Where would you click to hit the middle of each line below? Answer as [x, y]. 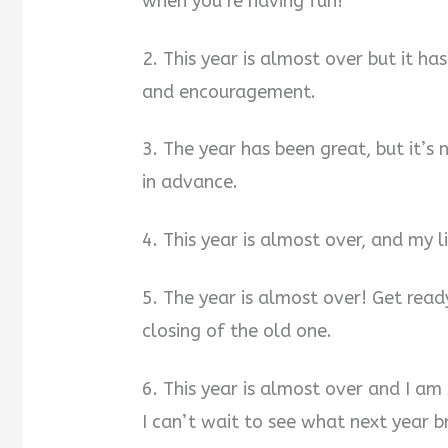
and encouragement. [229, 91]
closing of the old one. [237, 331]
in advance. [190, 182]
